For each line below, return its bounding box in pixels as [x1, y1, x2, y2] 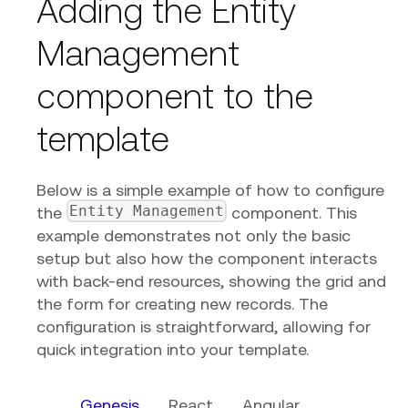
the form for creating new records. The [36, 293, 328, 313]
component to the [36, 76, 313, 116]
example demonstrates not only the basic [36, 225, 351, 245]
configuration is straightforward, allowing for [36, 316, 371, 336]
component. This [227, 202, 358, 222]
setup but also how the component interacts [36, 248, 377, 268]
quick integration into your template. [36, 339, 309, 359]
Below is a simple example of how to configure [36, 179, 384, 199]
